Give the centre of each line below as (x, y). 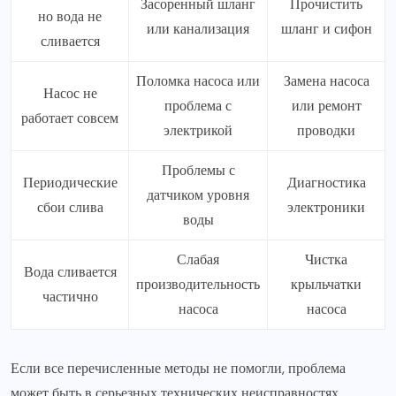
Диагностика (326, 183)
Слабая (198, 259)
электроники (326, 207)
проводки (326, 130)
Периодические (70, 183)
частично (70, 297)
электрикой (198, 130)
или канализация (198, 29)
